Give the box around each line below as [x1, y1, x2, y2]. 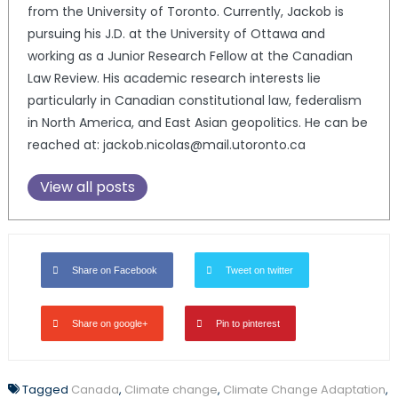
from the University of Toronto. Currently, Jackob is [27, 3, 344, 21]
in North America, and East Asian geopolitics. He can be [27, 114, 368, 132]
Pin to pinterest [215, 318, 280, 330]
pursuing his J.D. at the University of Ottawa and [27, 25, 325, 44]
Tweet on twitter [225, 265, 293, 276]
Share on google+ [71, 318, 147, 330]
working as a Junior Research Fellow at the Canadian [27, 47, 353, 66]
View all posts [39, 177, 135, 198]
